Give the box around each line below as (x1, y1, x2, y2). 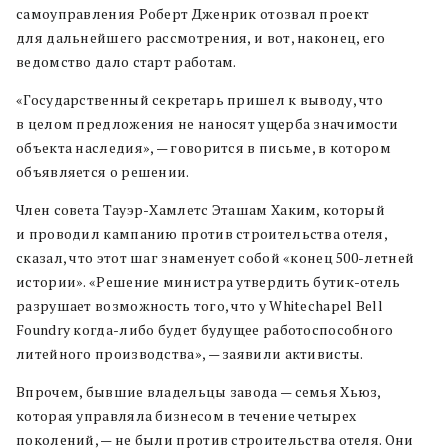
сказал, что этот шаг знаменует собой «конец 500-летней (16, 248, 415, 267)
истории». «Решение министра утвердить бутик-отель (16, 272, 401, 291)
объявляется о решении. (16, 162, 190, 181)
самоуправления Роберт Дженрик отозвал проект (16, 4, 370, 23)
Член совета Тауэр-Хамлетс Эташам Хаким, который (16, 200, 386, 219)
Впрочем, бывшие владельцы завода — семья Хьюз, (16, 382, 381, 401)
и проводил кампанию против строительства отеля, (16, 224, 388, 243)
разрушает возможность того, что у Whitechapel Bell (16, 296, 384, 315)
